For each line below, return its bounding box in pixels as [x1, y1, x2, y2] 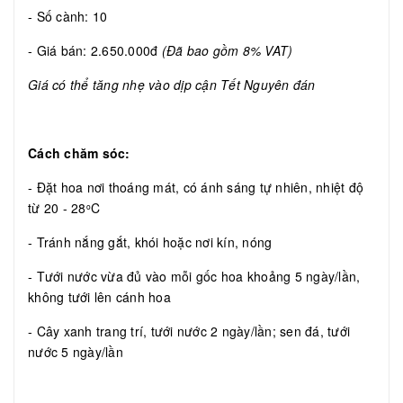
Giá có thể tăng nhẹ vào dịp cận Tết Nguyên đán [28, 76, 316, 94]
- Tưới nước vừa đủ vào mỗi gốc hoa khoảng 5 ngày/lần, [28, 267, 361, 286]
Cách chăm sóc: [28, 144, 130, 163]
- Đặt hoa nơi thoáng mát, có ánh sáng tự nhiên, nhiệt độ [28, 178, 363, 197]
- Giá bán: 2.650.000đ [28, 41, 162, 60]
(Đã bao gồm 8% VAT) [161, 41, 293, 60]
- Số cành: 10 [28, 7, 108, 26]
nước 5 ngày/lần [28, 343, 123, 362]
